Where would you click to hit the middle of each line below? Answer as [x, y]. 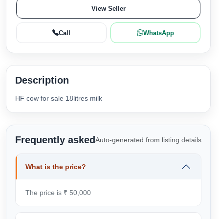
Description [42, 80]
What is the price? [56, 167]
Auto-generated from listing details [148, 140]
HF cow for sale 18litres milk [59, 98]
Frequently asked [55, 140]
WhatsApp [158, 33]
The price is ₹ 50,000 [58, 193]
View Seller [108, 8]
